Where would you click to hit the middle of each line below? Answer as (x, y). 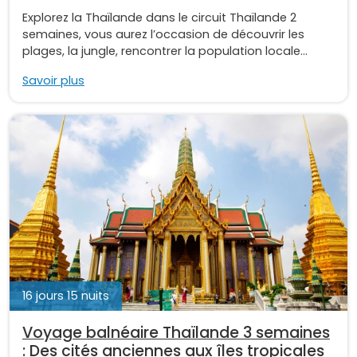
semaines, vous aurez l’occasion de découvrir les (163, 34)
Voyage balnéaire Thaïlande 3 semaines (176, 332)
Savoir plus (53, 80)
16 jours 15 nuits (66, 295)
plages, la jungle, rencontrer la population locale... (165, 51)
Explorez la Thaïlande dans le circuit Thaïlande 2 (159, 17)
